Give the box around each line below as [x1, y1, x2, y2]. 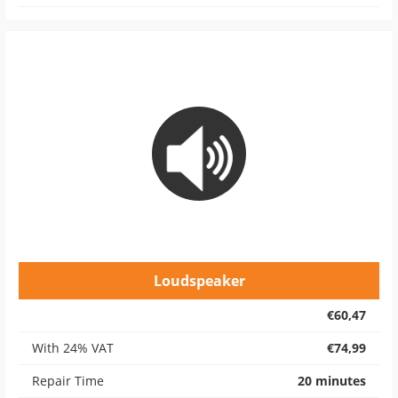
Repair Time [32, 372, 104, 389]
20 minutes [298, 372, 366, 389]
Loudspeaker [153, 271, 245, 291]
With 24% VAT [32, 339, 114, 356]
